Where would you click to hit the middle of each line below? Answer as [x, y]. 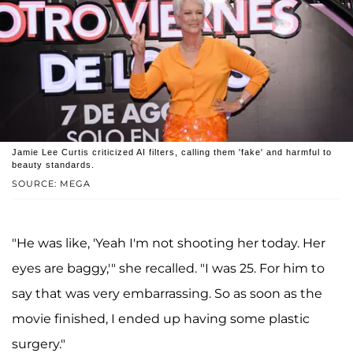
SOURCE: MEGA [51, 184]
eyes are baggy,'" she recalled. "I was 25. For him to [168, 269]
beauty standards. [53, 165]
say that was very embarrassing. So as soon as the [167, 294]
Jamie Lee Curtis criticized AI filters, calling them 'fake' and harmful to [172, 152]
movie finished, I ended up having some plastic [161, 319]
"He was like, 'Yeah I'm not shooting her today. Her [169, 243]
